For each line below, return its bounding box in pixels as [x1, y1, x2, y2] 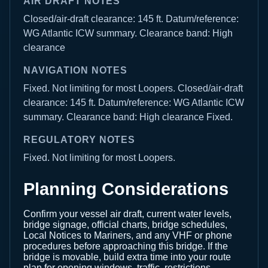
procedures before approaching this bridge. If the [23, 241, 228, 251]
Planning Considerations [23, 179, 229, 199]
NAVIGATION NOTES [23, 65, 128, 75]
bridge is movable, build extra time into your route [23, 252, 231, 262]
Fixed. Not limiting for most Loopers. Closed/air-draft [23, 83, 243, 93]
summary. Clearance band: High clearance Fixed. [23, 112, 233, 122]
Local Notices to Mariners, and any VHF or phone [23, 230, 232, 240]
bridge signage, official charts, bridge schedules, [23, 220, 227, 230]
